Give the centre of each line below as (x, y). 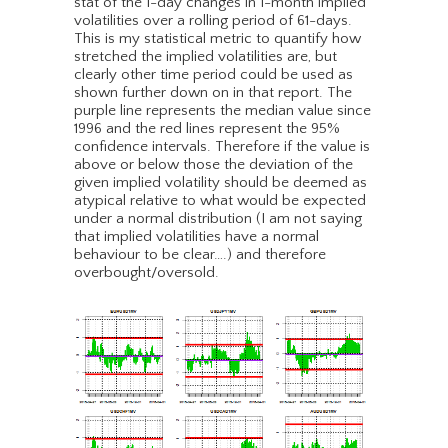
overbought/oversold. (146, 273)
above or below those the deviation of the (213, 165)
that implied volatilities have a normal (196, 237)
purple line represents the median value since (222, 111)
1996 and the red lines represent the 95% (207, 129)
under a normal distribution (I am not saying (218, 219)
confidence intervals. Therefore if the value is (222, 147)
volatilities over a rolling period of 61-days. (213, 21)
